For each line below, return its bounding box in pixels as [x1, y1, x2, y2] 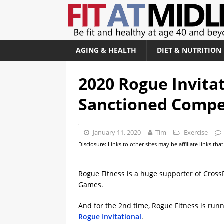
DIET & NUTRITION [157, 45, 221, 55]
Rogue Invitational [78, 212, 141, 221]
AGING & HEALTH [76, 45, 136, 55]
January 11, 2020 [92, 128, 141, 137]
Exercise [183, 128, 208, 137]
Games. [78, 180, 103, 189]
